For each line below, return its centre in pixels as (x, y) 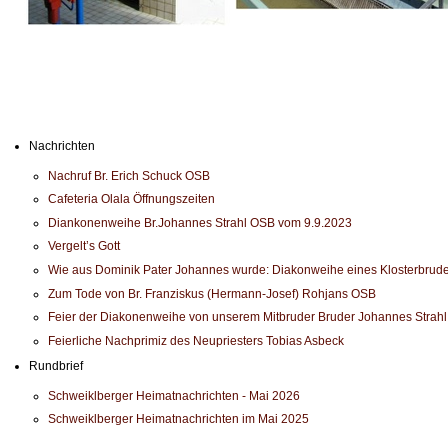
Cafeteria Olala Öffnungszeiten (132, 199)
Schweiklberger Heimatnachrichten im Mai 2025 (179, 419)
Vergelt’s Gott (84, 246)
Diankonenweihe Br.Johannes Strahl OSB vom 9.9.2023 (200, 222)
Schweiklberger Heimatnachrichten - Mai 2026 (174, 395)
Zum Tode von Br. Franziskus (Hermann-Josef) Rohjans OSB (212, 293)
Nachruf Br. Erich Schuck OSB (129, 175)
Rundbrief (56, 365)
